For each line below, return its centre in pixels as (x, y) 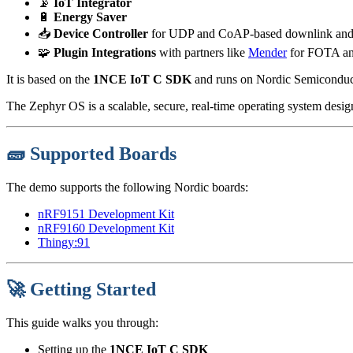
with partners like (202, 52)
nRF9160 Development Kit (106, 228)
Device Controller (101, 33)
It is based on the (50, 79)
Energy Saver (90, 17)
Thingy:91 (64, 242)
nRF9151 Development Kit (106, 214)
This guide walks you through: (82, 323)
